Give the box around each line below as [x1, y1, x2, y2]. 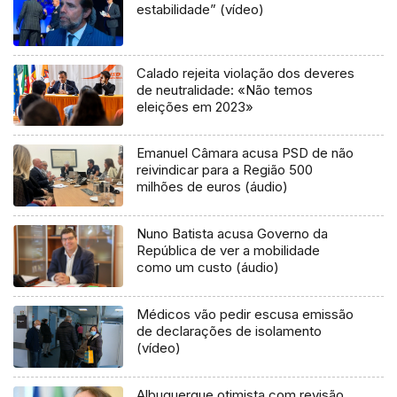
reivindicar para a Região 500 [136, 161, 314, 179]
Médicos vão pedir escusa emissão [136, 306, 354, 323]
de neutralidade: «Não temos [136, 81, 314, 98]
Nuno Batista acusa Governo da [136, 225, 329, 243]
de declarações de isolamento [136, 323, 323, 340]
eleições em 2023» [136, 97, 254, 115]
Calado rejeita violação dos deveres [136, 64, 355, 82]
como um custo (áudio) [136, 259, 280, 276]
